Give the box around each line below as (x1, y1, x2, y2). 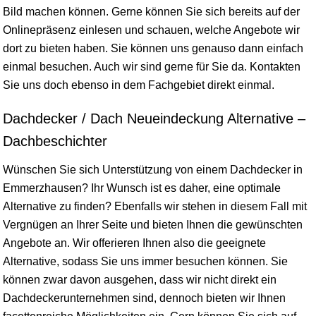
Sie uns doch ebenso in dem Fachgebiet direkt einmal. (3, 79, 274, 92)
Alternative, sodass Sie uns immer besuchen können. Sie (3, 255, 288, 268)
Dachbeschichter (3, 133, 107, 150)
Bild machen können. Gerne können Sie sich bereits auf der (3, 6, 300, 18)
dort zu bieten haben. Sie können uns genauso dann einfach (3, 42, 303, 55)
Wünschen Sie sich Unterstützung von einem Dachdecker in (3, 164, 303, 176)
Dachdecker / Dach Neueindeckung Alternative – (3, 111, 305, 127)
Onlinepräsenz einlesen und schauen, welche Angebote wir (3, 24, 300, 37)
